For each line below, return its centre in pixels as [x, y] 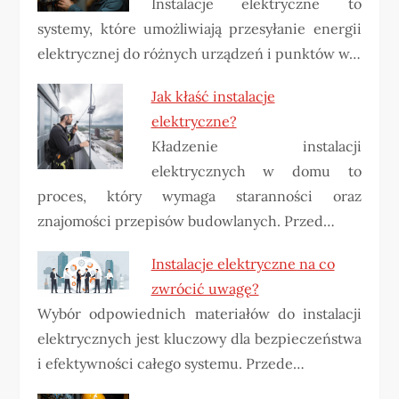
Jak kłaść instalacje [213, 96]
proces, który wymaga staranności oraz [199, 196]
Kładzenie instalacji [256, 146]
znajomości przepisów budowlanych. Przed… [187, 221]
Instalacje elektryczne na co [243, 264]
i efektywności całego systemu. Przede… [171, 363]
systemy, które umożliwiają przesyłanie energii [199, 28]
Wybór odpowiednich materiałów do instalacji [199, 313]
